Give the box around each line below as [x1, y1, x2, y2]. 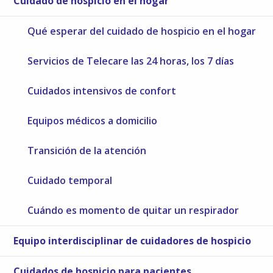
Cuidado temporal [27, 174, 113, 188]
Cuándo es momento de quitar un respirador [27, 204, 239, 218]
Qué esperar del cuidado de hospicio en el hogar [27, 24, 257, 38]
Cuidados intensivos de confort [27, 84, 177, 98]
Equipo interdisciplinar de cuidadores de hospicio [13, 234, 252, 248]
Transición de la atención [27, 144, 147, 158]
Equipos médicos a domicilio [27, 114, 158, 128]
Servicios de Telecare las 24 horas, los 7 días [27, 54, 235, 68]
